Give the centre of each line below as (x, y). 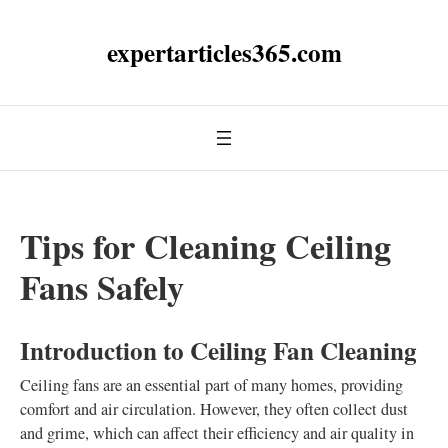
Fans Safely (102, 287)
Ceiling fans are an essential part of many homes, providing (211, 385)
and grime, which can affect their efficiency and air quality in (217, 433)
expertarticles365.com (224, 52)
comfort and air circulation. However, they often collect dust (214, 409)
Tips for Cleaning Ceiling (205, 246)
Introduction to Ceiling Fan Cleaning (218, 350)
